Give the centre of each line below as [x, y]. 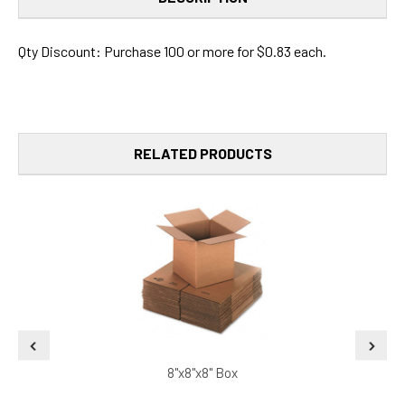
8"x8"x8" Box [202, 372]
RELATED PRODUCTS [202, 153]
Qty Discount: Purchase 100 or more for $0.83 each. [172, 51]
